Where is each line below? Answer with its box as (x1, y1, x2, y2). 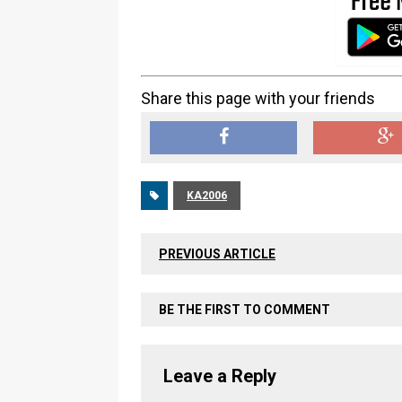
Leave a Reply (163, 365, 276, 387)
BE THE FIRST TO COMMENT (159, 302, 330, 317)
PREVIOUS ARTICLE (159, 247, 275, 261)
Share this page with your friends (141, 89, 375, 108)
